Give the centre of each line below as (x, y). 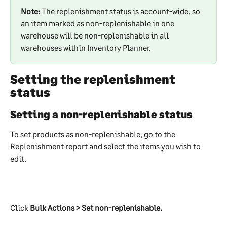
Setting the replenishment (94, 79)
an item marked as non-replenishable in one (98, 23)
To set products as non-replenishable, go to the (93, 134)
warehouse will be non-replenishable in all (96, 35)
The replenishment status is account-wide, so (121, 11)
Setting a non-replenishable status (101, 114)
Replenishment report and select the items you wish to (106, 146)
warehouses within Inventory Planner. (86, 47)
